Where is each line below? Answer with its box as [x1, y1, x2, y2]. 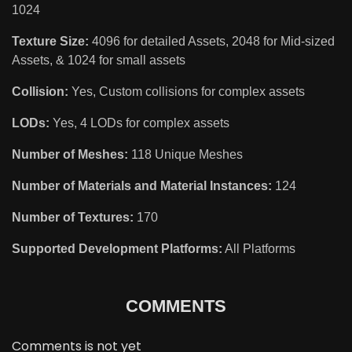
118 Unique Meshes [128, 148, 243, 162]
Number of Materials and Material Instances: [12, 179, 272, 193]
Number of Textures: [12, 211, 134, 225]
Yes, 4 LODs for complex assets [49, 116, 229, 130]
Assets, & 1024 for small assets [12, 53, 185, 68]
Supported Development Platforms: [12, 242, 222, 256]
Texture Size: [12, 35, 89, 49]
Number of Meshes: [12, 148, 128, 162]
